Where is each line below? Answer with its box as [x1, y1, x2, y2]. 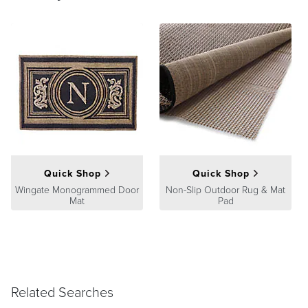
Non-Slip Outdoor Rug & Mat [166, 183, 285, 197]
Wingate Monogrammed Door [15, 183, 139, 197]
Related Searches [11, 281, 113, 302]
